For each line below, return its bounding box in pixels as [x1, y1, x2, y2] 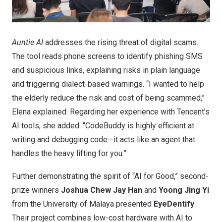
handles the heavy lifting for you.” [12, 148, 126, 158]
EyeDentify [154, 199, 194, 209]
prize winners [12, 185, 61, 195]
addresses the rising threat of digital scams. [43, 37, 198, 47]
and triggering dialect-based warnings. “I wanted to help [12, 79, 204, 89]
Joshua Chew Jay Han [61, 185, 142, 195]
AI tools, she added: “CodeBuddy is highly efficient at [12, 120, 194, 130]
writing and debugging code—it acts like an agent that [12, 134, 195, 144]
